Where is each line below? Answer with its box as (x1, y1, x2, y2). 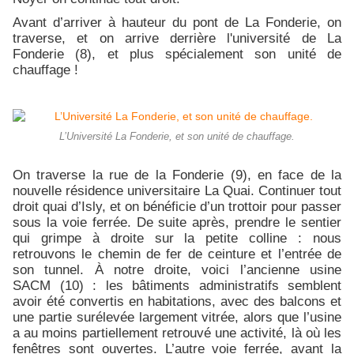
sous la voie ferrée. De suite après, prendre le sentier (13, 214, 341, 231)
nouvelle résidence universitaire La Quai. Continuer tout (13, 183, 341, 199)
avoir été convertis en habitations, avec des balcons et (13, 293, 341, 310)
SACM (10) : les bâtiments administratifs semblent (13, 277, 341, 294)
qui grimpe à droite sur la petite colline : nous (13, 230, 341, 247)
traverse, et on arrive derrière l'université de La (13, 30, 341, 47)
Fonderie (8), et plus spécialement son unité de (13, 46, 341, 62)
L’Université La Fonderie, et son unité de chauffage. (59, 131, 295, 143)
